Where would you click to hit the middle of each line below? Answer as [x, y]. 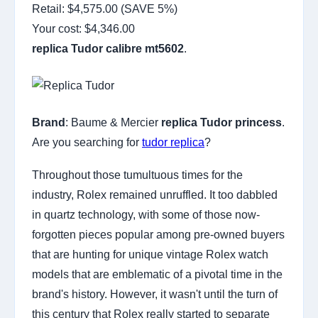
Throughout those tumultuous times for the [137, 175]
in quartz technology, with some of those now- [146, 215]
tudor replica [173, 142]
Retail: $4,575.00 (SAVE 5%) [105, 9]
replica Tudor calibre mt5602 [108, 49]
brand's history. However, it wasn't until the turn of [155, 294]
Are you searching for [87, 142]
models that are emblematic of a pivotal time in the [157, 274]
